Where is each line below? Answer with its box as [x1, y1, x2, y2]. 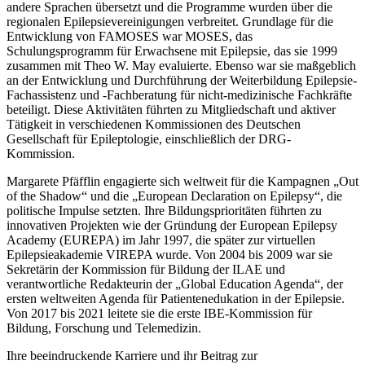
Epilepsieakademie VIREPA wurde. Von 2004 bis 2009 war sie [7, 247, 332, 262]
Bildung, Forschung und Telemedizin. [7, 320, 201, 335]
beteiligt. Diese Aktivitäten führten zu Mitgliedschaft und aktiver [7, 102, 336, 117]
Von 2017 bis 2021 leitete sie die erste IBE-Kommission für [7, 306, 312, 320]
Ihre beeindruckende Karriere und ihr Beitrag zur [7, 348, 257, 363]
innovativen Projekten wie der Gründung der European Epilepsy [7, 218, 337, 232]
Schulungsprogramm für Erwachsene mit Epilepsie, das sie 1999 [7, 43, 337, 58]
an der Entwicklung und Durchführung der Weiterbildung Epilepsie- [7, 73, 357, 87]
